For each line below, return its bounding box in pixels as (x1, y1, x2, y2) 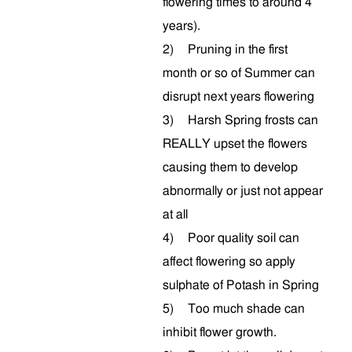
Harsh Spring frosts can (188, 114, 318, 126)
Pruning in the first (188, 43, 288, 56)
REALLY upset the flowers (163, 137, 307, 150)
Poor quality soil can (188, 232, 299, 244)
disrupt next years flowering (163, 90, 314, 103)
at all (163, 208, 188, 221)
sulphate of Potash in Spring (163, 279, 319, 291)
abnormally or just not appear (163, 185, 323, 197)
